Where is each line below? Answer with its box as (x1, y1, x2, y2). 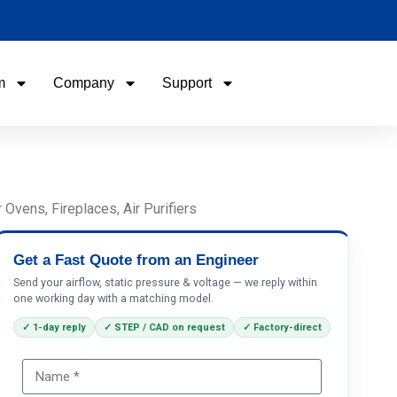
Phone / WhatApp (67, 227, 166, 240)
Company (52, 75, 114, 90)
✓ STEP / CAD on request (104, 322, 226, 333)
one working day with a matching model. (13, 292, 214, 305)
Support (161, 75, 212, 90)
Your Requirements (67, 294, 175, 307)
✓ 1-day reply (22, 322, 87, 333)
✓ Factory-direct (243, 322, 323, 333)
